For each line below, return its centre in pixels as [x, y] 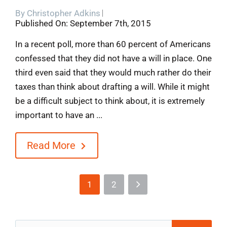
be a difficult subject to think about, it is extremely [110, 101]
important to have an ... [59, 115]
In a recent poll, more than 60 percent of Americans [113, 44]
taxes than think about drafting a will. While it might [112, 87]
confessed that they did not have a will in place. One [113, 59]
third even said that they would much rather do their [113, 73]
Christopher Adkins [63, 13]
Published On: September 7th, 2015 [83, 24]
